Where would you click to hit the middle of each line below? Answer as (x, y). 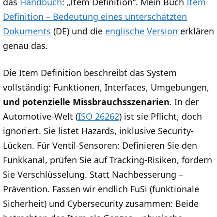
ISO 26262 (99, 116)
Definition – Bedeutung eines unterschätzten (95, 17)
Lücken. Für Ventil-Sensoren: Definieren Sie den (100, 146)
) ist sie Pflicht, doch (161, 116)
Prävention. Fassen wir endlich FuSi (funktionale (101, 189)
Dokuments (27, 31)
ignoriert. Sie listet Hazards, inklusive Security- (98, 131)
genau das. (25, 46)
